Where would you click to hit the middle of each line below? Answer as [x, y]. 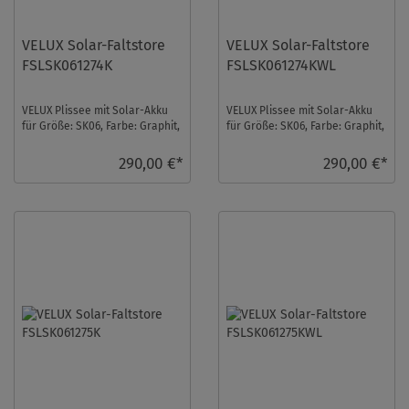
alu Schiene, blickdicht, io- [89, 141]
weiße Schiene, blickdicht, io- [300, 141]
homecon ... [51, 157]
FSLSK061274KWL [282, 65]
